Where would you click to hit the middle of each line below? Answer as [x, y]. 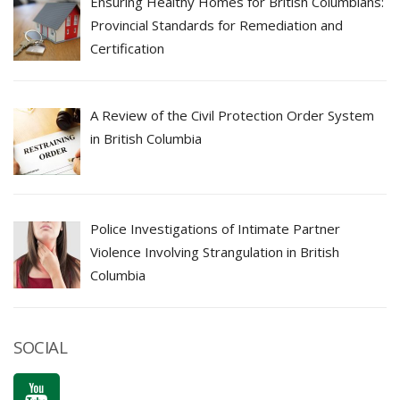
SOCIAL [40, 347]
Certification [128, 48]
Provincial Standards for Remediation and [217, 25]
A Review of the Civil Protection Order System [233, 116]
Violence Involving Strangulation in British [215, 252]
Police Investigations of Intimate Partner [216, 229]
